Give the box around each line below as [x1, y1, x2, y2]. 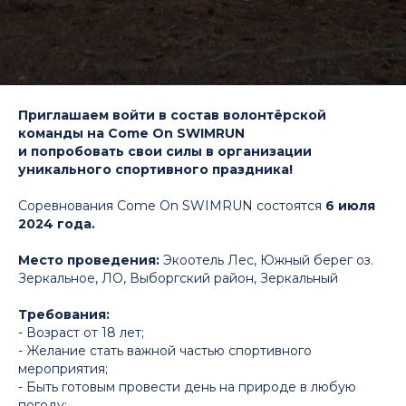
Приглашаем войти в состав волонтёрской [18, 107, 326, 123]
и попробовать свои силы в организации [18, 143, 312, 159]
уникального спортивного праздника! [18, 161, 293, 178]
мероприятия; [18, 361, 108, 377]
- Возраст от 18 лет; [18, 324, 144, 341]
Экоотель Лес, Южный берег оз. [159, 252, 373, 268]
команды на [18, 125, 104, 141]
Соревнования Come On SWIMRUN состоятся [18, 198, 322, 214]
